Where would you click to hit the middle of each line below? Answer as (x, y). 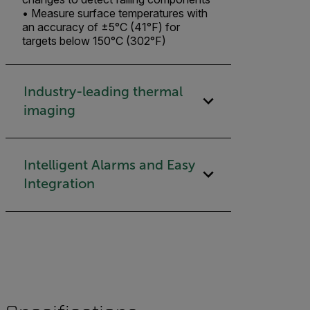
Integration (59, 184)
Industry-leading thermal (103, 92)
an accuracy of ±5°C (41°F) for (101, 27)
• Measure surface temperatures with (115, 13)
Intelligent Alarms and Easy (109, 165)
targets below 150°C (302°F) (94, 40)
